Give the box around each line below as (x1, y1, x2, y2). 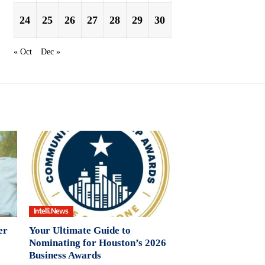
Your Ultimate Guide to (28, 224, 131, 236)
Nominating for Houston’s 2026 (28, 237, 166, 248)
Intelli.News (33, 206, 69, 216)
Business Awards (28, 249, 101, 261)
